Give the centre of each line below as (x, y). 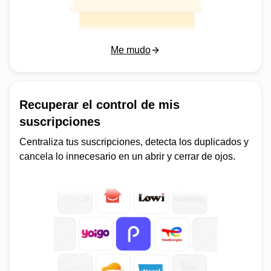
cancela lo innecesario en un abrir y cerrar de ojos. (127, 156)
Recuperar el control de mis (100, 104)
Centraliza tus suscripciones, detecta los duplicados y (134, 142)
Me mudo (131, 50)
